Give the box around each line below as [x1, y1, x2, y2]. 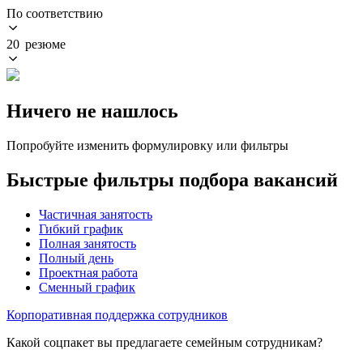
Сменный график [39, 280, 135, 294]
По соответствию [6, 6, 103, 20]
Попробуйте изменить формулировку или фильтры [6, 138, 288, 152]
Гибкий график [39, 221, 123, 236]
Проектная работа [39, 265, 138, 280]
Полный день [39, 250, 113, 265]
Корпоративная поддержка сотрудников [6, 307, 228, 322]
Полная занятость [39, 236, 136, 250]
